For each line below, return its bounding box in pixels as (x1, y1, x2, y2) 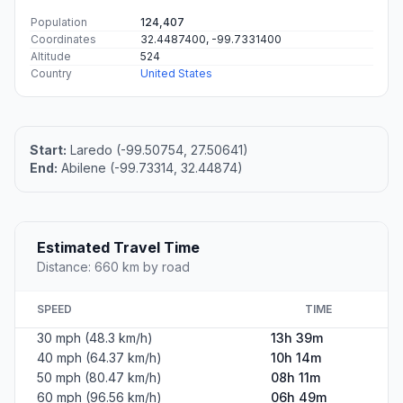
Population (31, 15, 87, 30)
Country (31, 67, 72, 81)
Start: (30, 142, 67, 158)
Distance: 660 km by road (37, 259, 190, 275)
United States (140, 67, 212, 81)
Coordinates (31, 32, 96, 47)
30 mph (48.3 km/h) (37, 330, 153, 346)
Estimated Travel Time (37, 238, 200, 257)
